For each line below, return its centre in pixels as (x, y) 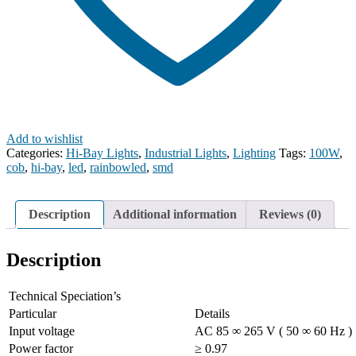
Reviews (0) (290, 215)
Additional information (175, 215)
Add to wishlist (44, 139)
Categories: (36, 153)
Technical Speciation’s (65, 296)
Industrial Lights (186, 153)
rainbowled (118, 168)
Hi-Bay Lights (102, 153)
